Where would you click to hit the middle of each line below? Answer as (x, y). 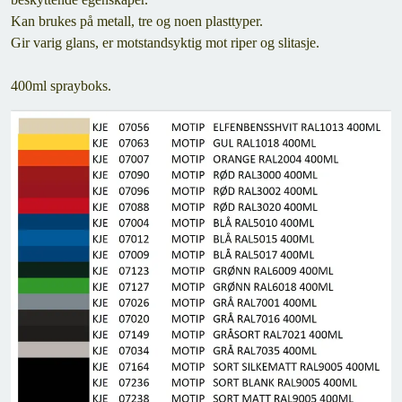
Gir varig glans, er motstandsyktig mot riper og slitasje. (165, 43)
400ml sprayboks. (61, 86)
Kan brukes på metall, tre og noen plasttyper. (137, 21)
